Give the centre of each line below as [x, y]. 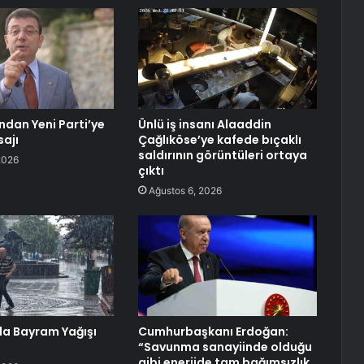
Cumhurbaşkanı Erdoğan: [213, 332]
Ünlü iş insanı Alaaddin [204, 125]
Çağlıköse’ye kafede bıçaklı [219, 140]
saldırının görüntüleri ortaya [222, 156]
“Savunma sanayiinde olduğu [225, 347]
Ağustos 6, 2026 [185, 191]
